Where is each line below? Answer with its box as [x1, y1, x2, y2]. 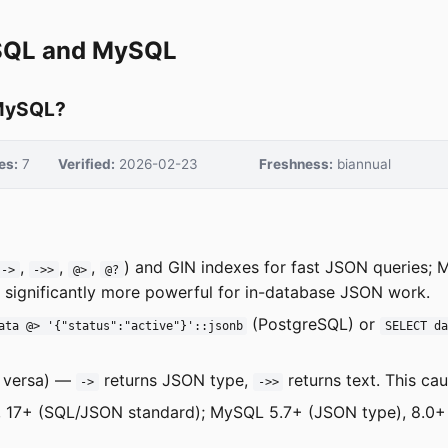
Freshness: [258, 155, 333, 172]
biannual [332, 155, 391, 172]
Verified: [57, 155, 115, 172]
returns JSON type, [99, 370, 254, 391]
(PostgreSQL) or [247, 313, 381, 334]
